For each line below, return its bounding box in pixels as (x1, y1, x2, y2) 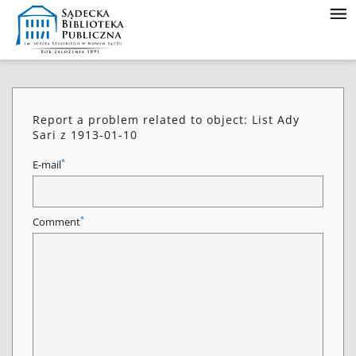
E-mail (33, 158, 61, 172)
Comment (33, 215, 80, 229)
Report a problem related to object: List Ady (33, 112, 300, 127)
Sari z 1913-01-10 (33, 127, 137, 142)
